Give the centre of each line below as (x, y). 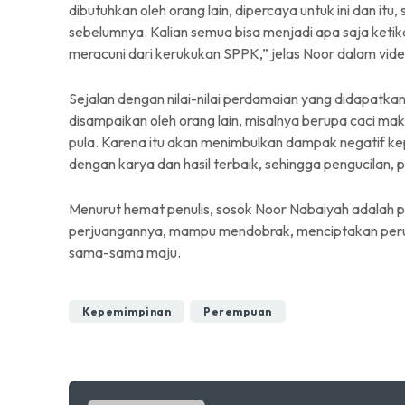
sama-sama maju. (125, 252)
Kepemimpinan (127, 311)
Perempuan (238, 311)
